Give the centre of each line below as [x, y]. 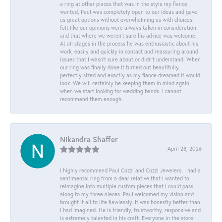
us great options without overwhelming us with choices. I [128, 19]
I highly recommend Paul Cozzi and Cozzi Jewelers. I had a [130, 170]
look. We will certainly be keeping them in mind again [125, 83]
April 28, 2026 [185, 148]
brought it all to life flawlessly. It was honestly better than [130, 202]
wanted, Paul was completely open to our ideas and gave [129, 11]
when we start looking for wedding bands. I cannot [121, 91]
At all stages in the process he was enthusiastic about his [129, 43]
